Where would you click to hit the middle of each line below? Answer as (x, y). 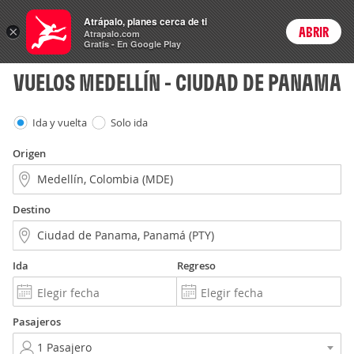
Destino (32, 209)
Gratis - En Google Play (132, 44)
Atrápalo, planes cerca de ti (145, 21)
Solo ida (129, 122)
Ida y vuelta (60, 122)
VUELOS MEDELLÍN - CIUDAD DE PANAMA (177, 82)
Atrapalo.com (112, 34)
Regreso (196, 265)
